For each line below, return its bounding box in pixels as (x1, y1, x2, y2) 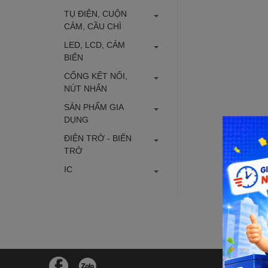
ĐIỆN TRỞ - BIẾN (64, 133, 132, 143)
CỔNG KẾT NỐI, (64, 71, 127, 81)
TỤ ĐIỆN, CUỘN (64, 8, 127, 19)
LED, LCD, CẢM (64, 39, 125, 50)
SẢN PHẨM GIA (64, 102, 123, 112)
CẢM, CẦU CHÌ (64, 21, 121, 31)
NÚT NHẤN (64, 83, 107, 93)
